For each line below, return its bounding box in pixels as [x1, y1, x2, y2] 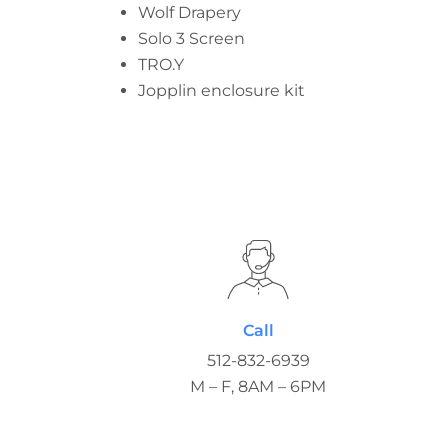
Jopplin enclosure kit [138, 80, 305, 100]
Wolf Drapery [138, 2, 241, 22]
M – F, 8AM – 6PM [190, 376, 327, 396]
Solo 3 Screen [138, 28, 245, 48]
